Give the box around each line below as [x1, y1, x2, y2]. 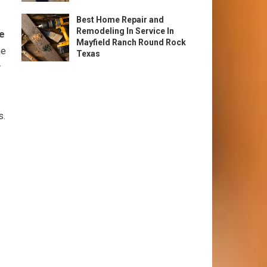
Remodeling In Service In [76, 26, 174, 36]
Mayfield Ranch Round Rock [76, 38, 186, 47]
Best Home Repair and [76, 15, 164, 24]
